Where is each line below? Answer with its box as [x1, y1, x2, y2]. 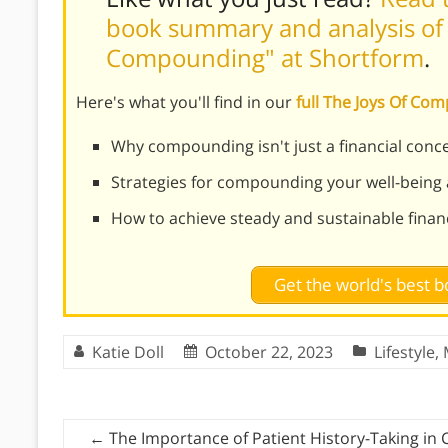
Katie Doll [92, 340, 164, 363]
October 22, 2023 [205, 340, 333, 363]
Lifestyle [374, 340, 435, 363]
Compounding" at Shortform [106, 40, 424, 74]
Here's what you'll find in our [76, 90, 296, 113]
